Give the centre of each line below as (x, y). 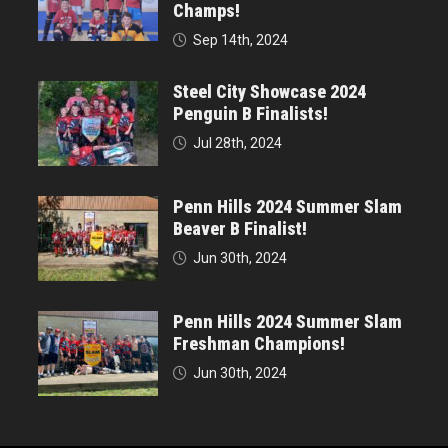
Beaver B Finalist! (240, 229)
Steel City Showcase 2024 (270, 92)
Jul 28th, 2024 (238, 143)
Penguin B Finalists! (251, 114)
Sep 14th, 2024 (241, 40)
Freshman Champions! (259, 344)
